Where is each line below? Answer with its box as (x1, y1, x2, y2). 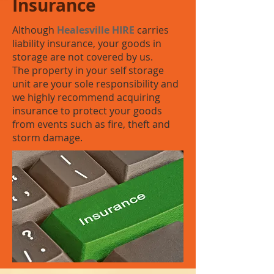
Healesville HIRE (57, 23, 135, 37)
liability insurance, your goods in (12, 37, 161, 50)
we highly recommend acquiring (12, 91, 160, 104)
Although (12, 23, 57, 37)
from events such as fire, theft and (12, 117, 170, 131)
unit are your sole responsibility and (12, 77, 179, 91)
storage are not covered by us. (12, 50, 153, 64)
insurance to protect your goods (12, 104, 162, 117)
